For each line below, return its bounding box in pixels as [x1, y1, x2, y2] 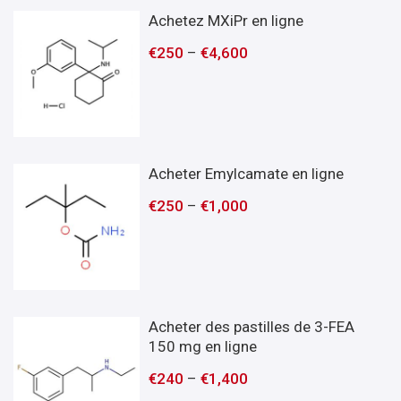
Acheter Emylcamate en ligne [149, 164, 345, 183]
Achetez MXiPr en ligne [149, 11, 304, 30]
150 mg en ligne [149, 337, 258, 355]
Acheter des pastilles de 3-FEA [149, 317, 355, 336]
